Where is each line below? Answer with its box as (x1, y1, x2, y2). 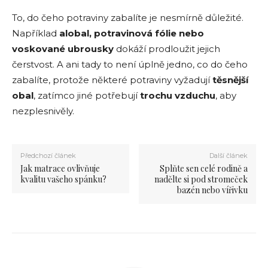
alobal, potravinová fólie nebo (59, 28, 204, 39)
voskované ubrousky (12, 43, 114, 55)
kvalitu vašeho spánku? (20, 173, 106, 185)
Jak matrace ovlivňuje (20, 163, 100, 175)
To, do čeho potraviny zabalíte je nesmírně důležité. (12, 12, 243, 24)
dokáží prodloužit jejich (114, 43, 220, 55)
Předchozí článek (20, 151, 76, 160)
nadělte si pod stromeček (154, 173, 248, 185)
